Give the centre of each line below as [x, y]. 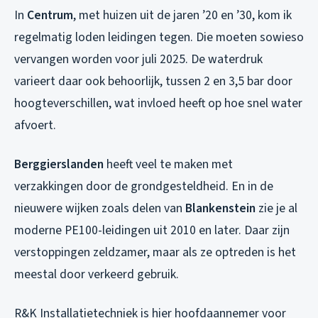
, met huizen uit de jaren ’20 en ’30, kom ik [182, 15]
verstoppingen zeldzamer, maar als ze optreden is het [155, 252]
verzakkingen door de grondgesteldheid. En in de [144, 186]
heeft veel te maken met [168, 164]
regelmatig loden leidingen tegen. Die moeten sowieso [159, 37]
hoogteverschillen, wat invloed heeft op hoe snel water [158, 103]
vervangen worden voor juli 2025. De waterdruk [138, 59]
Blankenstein [220, 208]
